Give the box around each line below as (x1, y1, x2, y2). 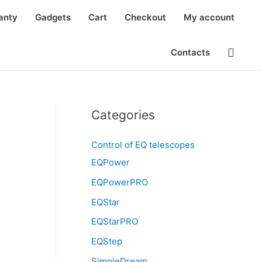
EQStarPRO (91, 216, 138, 227)
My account (184, 12, 235, 23)
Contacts (171, 47, 210, 58)
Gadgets (35, 12, 71, 23)
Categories (91, 108, 155, 122)
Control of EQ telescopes (91, 139, 195, 150)
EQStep (91, 236, 122, 247)
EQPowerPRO (91, 176, 148, 188)
